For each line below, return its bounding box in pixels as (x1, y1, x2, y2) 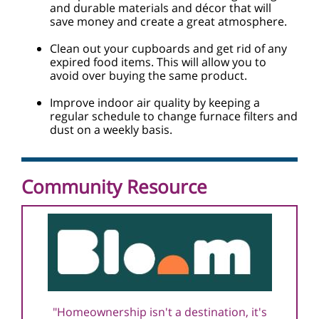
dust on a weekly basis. (50, 122, 172, 137)
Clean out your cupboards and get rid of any (50, 41, 287, 56)
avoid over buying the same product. (50, 68, 247, 83)
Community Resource (21, 174, 207, 199)
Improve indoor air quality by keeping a (50, 95, 260, 110)
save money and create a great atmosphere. (50, 14, 287, 29)
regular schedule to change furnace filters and (50, 108, 298, 124)
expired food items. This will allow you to (50, 54, 266, 70)
